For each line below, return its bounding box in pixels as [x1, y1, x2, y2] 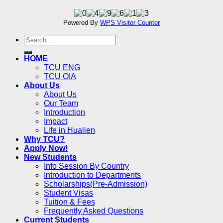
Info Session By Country [44, 162, 129, 171]
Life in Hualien [44, 126, 95, 135]
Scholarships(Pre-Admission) [44, 180, 147, 189]
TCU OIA [44, 72, 76, 81]
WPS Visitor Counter [100, 19, 160, 27]
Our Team [44, 99, 78, 108]
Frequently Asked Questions [44, 207, 143, 216]
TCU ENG [44, 63, 80, 72]
